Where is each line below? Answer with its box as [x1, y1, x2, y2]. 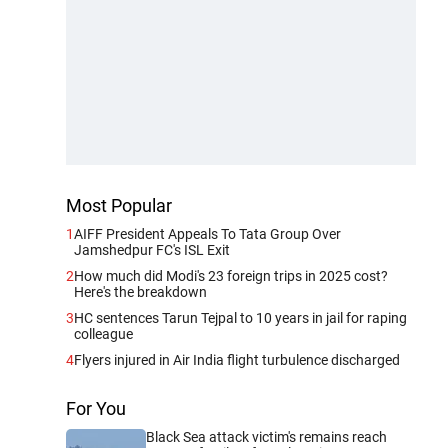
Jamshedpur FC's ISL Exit [74, 242, 230, 258]
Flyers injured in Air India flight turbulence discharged [74, 352, 400, 368]
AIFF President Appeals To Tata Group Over [74, 226, 341, 242]
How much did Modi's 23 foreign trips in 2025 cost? [74, 268, 388, 284]
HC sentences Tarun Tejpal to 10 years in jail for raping [74, 310, 407, 326]
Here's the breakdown [74, 284, 207, 300]
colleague [74, 326, 133, 342]
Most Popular [66, 195, 172, 216]
